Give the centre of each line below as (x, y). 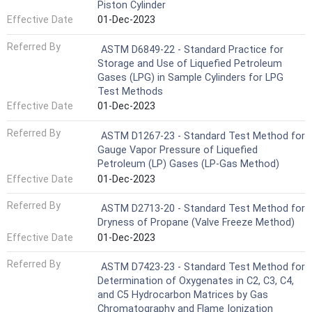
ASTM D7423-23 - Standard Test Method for (203, 267)
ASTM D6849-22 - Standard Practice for (192, 49)
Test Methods (130, 91)
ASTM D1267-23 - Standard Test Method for (203, 136)
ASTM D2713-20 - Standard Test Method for (203, 209)
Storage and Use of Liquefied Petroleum (190, 63)
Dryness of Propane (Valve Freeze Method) (196, 223)
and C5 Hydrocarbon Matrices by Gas (183, 295)
